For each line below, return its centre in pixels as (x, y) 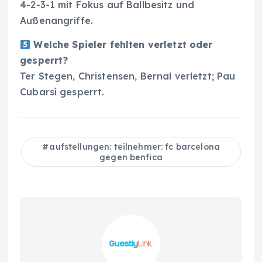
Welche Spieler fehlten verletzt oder (122, 45)
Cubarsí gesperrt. (62, 92)
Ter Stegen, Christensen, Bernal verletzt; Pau (128, 76)
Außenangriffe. (57, 20)
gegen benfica (131, 158)
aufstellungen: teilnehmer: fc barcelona (135, 147)
